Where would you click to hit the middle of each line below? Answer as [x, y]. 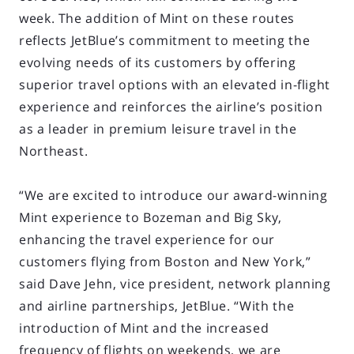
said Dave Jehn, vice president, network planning [175, 283]
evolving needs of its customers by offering [158, 62]
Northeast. [54, 151]
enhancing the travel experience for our [147, 239]
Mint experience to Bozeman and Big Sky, [151, 217]
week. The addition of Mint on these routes [157, 18]
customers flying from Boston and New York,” [165, 261]
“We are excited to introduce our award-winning [173, 195]
